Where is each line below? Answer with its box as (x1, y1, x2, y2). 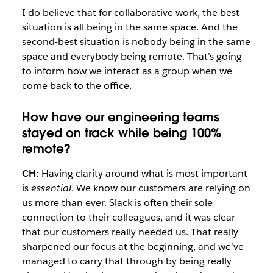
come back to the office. (21, 79, 132, 92)
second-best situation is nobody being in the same (21, 35, 250, 48)
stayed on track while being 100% (21, 125, 221, 141)
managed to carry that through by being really (21, 255, 232, 268)
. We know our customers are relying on (71, 182, 250, 195)
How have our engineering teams (21, 109, 219, 126)
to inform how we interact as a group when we (21, 64, 232, 77)
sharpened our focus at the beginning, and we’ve (21, 240, 244, 253)
